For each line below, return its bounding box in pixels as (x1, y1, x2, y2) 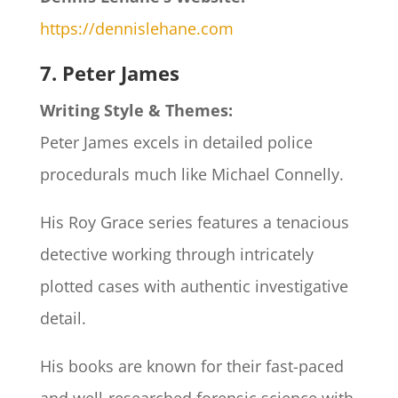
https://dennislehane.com (39, 18, 234, 40)
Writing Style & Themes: (39, 99, 233, 122)
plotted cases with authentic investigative (39, 275, 348, 298)
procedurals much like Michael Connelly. (39, 163, 348, 186)
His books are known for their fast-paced (39, 355, 344, 378)
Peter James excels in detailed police (39, 131, 313, 154)
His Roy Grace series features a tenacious (39, 211, 349, 234)
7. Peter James (39, 60, 179, 87)
